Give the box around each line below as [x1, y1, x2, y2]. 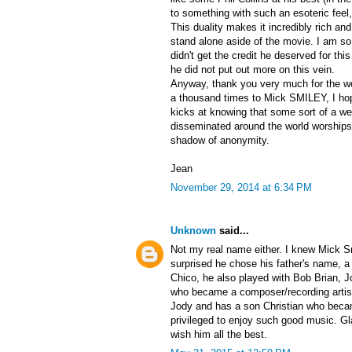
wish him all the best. [170, 328, 267, 341]
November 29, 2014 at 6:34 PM [170, 181, 312, 194]
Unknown [170, 225, 216, 237]
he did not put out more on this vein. [170, 64, 335, 76]
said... [216, 225, 249, 237]
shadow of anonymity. [170, 134, 269, 147]
